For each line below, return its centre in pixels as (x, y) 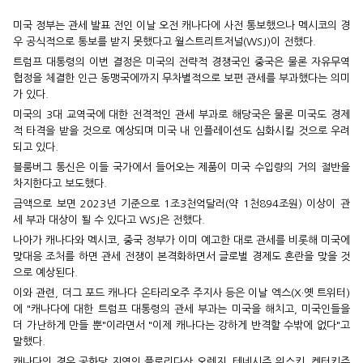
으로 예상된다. (45, 273)
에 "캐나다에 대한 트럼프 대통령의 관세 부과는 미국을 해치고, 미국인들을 (181, 310)
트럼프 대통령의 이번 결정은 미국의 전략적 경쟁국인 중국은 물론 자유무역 (181, 62)
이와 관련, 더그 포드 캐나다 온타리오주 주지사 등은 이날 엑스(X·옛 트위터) (181, 293)
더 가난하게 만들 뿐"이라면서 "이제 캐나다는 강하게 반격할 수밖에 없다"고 (181, 326)
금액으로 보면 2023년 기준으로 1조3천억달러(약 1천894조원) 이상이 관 (181, 204)
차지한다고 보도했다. (60, 184)
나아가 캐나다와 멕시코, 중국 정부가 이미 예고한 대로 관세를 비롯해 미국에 (181, 241)
